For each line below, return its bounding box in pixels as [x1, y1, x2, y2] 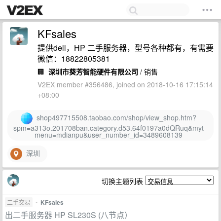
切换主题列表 [102, 176, 145, 186]
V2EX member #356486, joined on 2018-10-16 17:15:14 [37, 79, 213, 89]
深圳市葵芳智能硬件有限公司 [48, 67, 138, 76]
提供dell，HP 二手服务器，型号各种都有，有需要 [37, 42, 214, 53]
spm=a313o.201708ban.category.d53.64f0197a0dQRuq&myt [13, 123, 204, 133]
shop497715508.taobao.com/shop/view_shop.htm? [32, 112, 196, 122]
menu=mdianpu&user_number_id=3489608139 [34, 130, 183, 140]
